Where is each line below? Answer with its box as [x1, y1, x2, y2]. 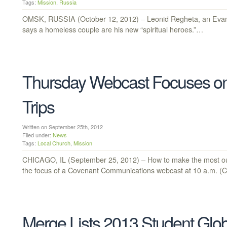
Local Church [37, 139, 70, 147]
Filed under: [22, 131, 53, 139]
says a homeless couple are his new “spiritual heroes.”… [22, 24, 203, 34]
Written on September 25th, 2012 [22, 123, 110, 131]
